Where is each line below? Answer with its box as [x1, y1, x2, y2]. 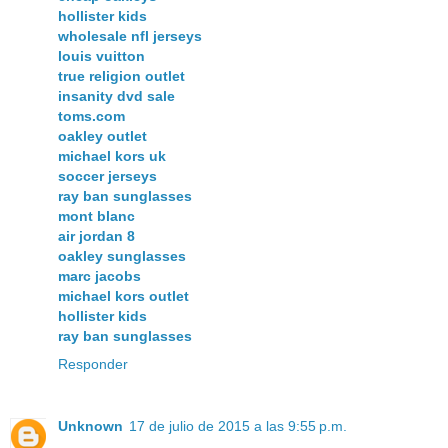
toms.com [58, 107, 125, 124]
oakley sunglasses [58, 247, 186, 264]
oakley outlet [58, 127, 147, 144]
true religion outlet [58, 67, 185, 84]
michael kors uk [58, 147, 166, 164]
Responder [58, 355, 128, 372]
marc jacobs [58, 267, 141, 284]
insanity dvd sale [58, 87, 175, 104]
